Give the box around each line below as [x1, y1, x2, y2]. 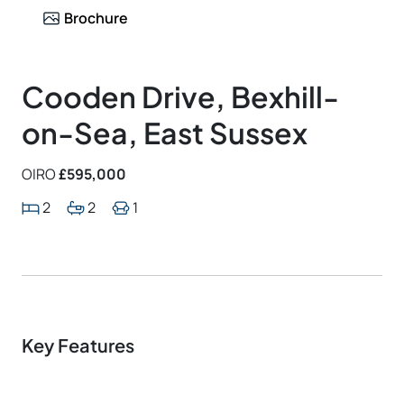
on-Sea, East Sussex [22, 114, 308, 151]
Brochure [64, 7, 128, 28]
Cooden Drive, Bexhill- [22, 78, 339, 115]
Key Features [22, 334, 134, 357]
